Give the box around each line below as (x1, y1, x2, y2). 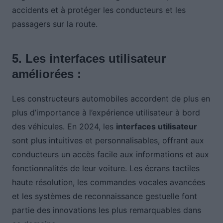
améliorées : (11, 67, 81, 81)
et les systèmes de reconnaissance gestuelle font (11, 191, 197, 202)
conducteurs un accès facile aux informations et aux (11, 149, 209, 160)
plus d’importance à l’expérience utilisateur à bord (11, 108, 200, 118)
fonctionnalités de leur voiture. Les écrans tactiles (11, 163, 200, 174)
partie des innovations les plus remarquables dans (11, 205, 201, 216)
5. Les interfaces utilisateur (11, 52, 166, 66)
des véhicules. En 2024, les (11, 121, 116, 132)
